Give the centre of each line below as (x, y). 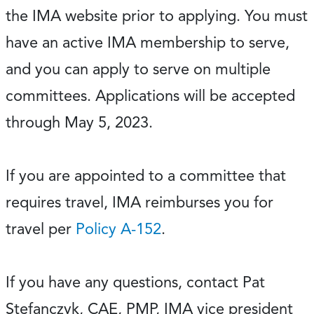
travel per (41, 229)
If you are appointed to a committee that (146, 176)
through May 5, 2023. (79, 122)
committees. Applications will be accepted (150, 96)
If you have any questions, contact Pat (135, 282)
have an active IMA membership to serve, (148, 42)
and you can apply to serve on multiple (138, 69)
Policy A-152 (118, 229)
